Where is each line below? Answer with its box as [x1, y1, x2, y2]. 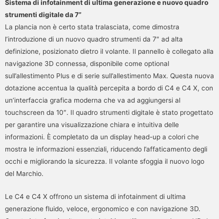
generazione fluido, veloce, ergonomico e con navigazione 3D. [5, 204, 200, 213]
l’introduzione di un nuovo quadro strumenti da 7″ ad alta [5, 35, 183, 43]
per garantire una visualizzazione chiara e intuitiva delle [5, 120, 179, 129]
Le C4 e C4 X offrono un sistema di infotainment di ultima [5, 192, 186, 200]
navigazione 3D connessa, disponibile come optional [5, 59, 169, 67]
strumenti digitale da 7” [5, 10, 82, 19]
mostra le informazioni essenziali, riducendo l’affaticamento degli [5, 145, 207, 153]
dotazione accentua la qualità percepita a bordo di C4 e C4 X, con [5, 84, 213, 92]
